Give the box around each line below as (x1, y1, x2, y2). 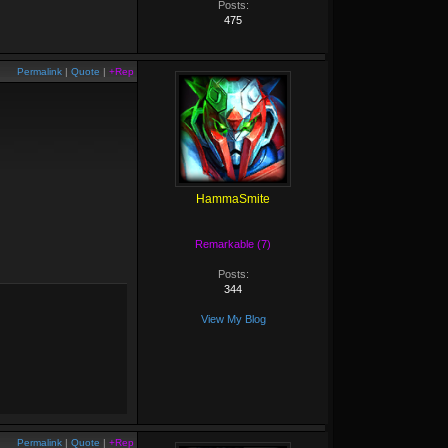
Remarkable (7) (195, 238, 271, 250)
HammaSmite (196, 192, 270, 206)
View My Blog (200, 313, 266, 325)
